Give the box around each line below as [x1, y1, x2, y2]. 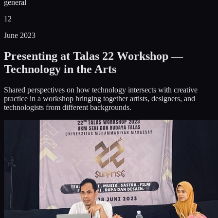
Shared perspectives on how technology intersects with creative [4, 85, 198, 94]
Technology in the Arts [4, 62, 116, 75]
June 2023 [4, 31, 36, 39]
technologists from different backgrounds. [4, 103, 131, 111]
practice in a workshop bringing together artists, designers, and [4, 94, 195, 103]
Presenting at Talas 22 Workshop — [4, 49, 183, 62]
